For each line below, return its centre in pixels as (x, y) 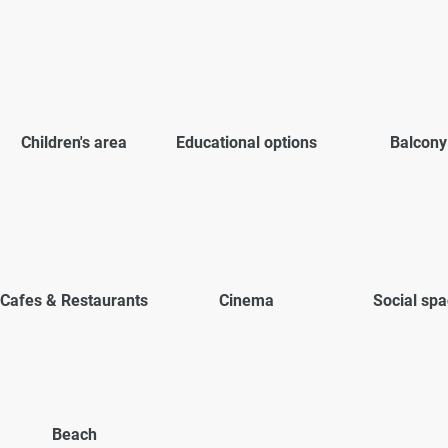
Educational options (246, 142)
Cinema (246, 300)
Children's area (74, 142)
